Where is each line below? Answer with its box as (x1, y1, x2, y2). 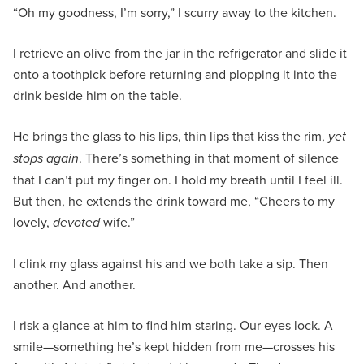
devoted (53, 212, 100, 232)
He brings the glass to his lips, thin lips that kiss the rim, (13, 126, 328, 145)
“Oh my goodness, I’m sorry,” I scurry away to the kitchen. (13, 2, 340, 21)
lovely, (13, 212, 53, 231)
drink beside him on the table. (13, 85, 185, 104)
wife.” (100, 212, 138, 231)
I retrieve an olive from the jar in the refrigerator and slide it (13, 43, 347, 62)
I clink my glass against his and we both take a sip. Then (13, 253, 328, 272)
